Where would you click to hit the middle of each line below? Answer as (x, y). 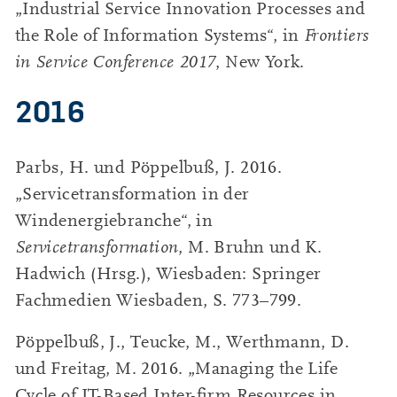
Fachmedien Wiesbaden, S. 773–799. (158, 301)
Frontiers (336, 35)
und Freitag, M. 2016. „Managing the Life (176, 368)
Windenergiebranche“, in (114, 221)
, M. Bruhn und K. (250, 248)
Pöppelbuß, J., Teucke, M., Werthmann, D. (182, 342)
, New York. (260, 62)
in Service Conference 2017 (115, 62)
